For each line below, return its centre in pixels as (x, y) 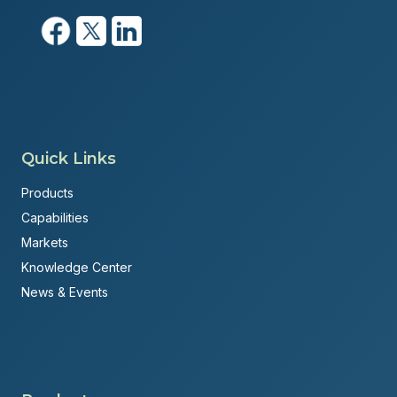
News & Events (65, 292)
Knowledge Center (77, 268)
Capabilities (55, 218)
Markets (45, 243)
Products (47, 193)
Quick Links (69, 159)
